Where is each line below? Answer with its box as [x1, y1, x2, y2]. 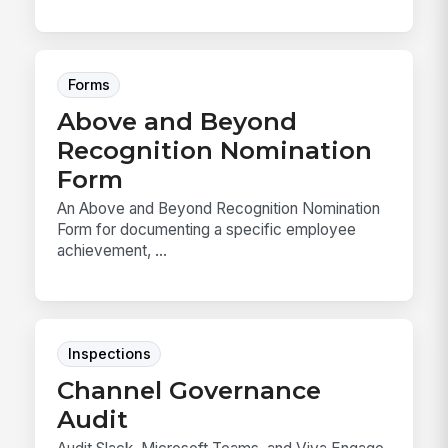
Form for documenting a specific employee [57, 220, 357, 240]
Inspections [67, 344, 151, 363]
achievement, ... [57, 241, 168, 261]
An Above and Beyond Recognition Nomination [57, 199, 381, 219]
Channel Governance [57, 374, 322, 405]
